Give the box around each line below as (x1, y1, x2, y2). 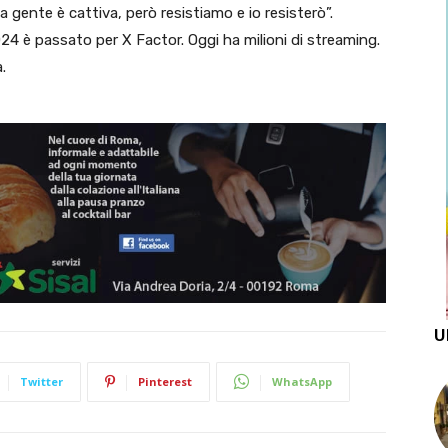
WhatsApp (272, 373, 332, 389)
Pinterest (138, 373, 192, 389)
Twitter (20, 373, 63, 389)
